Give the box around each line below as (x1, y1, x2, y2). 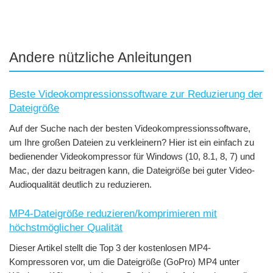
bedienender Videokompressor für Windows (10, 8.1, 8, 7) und (9, 151, 255, 161)
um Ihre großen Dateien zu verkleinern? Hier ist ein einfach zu (9, 136, 254, 147)
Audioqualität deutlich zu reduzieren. (9, 179, 152, 190)
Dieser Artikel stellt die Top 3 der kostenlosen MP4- (9, 242, 211, 253)
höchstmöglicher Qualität (9, 221, 122, 233)
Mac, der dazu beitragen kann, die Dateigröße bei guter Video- (9, 165, 255, 175)
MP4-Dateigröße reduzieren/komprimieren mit (9, 207, 217, 219)
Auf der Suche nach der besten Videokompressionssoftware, (9, 122, 250, 133)
